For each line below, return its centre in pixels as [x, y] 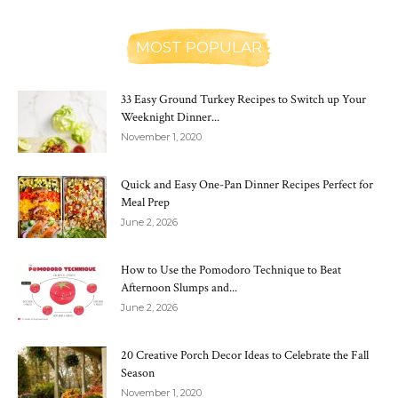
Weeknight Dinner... [170, 118]
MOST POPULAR [199, 48]
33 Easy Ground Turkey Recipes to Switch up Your [243, 100]
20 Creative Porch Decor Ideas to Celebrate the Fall [245, 356]
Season [138, 374]
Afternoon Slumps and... [179, 288]
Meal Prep [145, 203]
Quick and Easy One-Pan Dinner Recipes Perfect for [247, 185]
